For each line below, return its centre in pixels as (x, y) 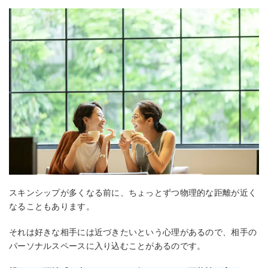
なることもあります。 (52, 207)
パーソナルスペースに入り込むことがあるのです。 (107, 246)
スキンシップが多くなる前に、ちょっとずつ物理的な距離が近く (133, 193)
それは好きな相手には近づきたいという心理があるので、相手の (133, 232)
